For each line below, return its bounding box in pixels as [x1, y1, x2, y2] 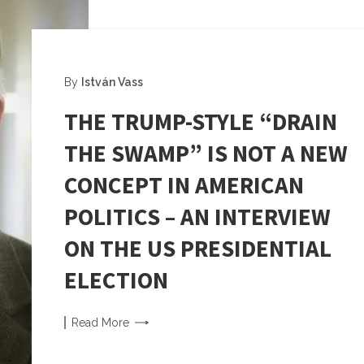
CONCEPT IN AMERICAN [64, 170, 304, 200]
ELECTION [64, 265, 168, 295]
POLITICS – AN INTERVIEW [64, 201, 331, 232]
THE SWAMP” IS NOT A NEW [64, 138, 348, 168]
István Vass [81, 76, 143, 89]
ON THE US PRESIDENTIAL [64, 233, 331, 263]
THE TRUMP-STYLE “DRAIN [64, 106, 337, 136]
